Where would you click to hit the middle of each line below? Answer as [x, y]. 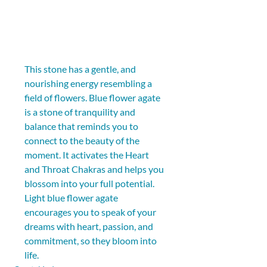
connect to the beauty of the [83, 140]
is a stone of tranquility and [81, 111]
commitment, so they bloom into [91, 240]
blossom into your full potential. [90, 183]
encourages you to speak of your [91, 212]
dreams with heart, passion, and [90, 226]
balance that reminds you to [82, 126]
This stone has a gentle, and [81, 69]
